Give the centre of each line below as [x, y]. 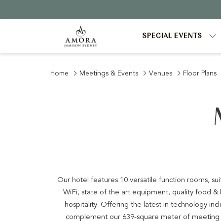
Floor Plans [200, 73]
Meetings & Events [109, 73]
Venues [161, 73]
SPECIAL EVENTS [172, 36]
